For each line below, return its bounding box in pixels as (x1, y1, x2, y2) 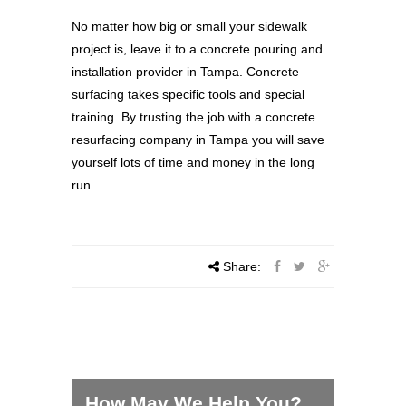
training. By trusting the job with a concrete (72, 109, 315, 124)
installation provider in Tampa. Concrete (72, 63, 299, 79)
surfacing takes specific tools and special (72, 86, 304, 101)
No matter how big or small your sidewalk (72, 18, 307, 34)
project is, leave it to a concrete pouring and (72, 41, 323, 56)
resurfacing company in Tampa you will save (72, 131, 324, 147)
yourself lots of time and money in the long (72, 154, 314, 169)
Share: (219, 258, 265, 274)
